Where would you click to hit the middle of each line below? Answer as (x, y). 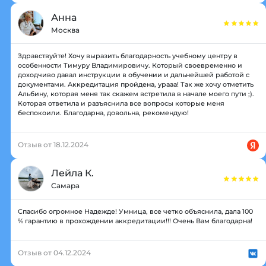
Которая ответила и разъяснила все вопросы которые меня (121, 103)
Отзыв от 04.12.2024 (54, 252)
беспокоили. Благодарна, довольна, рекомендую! (103, 113)
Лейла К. (72, 173)
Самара (65, 185)
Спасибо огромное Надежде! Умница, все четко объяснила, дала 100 (135, 211)
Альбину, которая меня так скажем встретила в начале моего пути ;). (136, 94)
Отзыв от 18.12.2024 (53, 144)
